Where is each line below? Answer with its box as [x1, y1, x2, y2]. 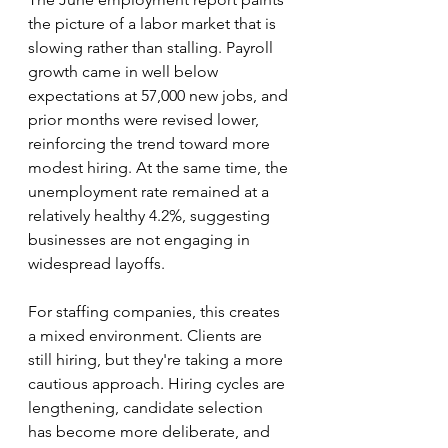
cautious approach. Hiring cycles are [28, 374, 289, 393]
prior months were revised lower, [28, 110, 263, 129]
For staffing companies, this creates [28, 302, 284, 321]
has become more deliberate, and [28, 422, 274, 441]
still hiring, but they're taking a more [28, 350, 287, 369]
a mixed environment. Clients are [28, 326, 266, 345]
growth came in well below [28, 62, 222, 81]
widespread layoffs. [28, 254, 165, 273]
